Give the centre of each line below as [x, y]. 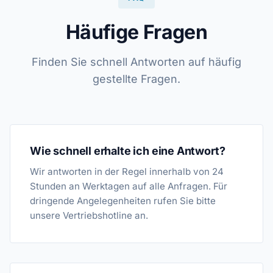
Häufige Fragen [136, 32]
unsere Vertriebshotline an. [89, 215]
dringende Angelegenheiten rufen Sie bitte [123, 201]
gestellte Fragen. [136, 79]
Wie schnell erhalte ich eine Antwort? [128, 151]
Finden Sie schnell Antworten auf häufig [136, 62]
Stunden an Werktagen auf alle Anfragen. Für [129, 186]
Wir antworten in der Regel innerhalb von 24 [127, 172]
